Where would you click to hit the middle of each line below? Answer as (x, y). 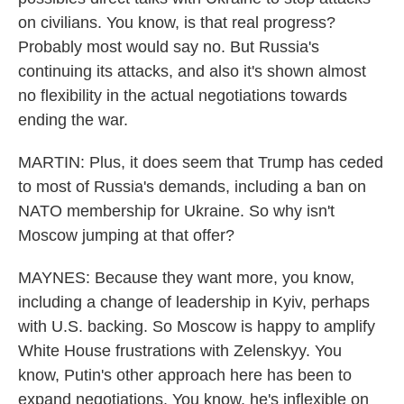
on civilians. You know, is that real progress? (177, 23)
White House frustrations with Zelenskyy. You (180, 351)
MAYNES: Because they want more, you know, (186, 278)
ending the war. (73, 120)
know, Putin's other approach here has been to (185, 375)
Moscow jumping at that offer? (126, 235)
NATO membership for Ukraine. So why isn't (176, 211)
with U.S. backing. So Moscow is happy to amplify (197, 326)
